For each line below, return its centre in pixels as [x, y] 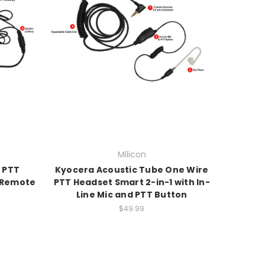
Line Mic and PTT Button [132, 194]
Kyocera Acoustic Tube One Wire [132, 169]
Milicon [132, 154]
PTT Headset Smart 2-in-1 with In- [132, 182]
